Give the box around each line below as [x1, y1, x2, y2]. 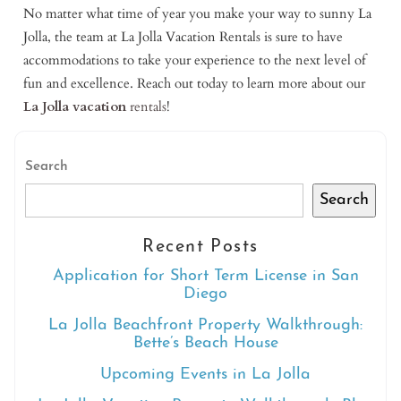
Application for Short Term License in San [52, 268, 359, 286]
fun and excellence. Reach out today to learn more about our [23, 73, 366, 93]
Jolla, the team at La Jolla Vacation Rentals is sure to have [23, 26, 344, 47]
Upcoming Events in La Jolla [100, 366, 311, 384]
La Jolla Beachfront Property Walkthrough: [48, 317, 363, 335]
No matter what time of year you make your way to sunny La [23, 3, 372, 23]
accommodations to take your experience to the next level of [23, 49, 367, 70]
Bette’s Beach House [132, 335, 278, 353]
